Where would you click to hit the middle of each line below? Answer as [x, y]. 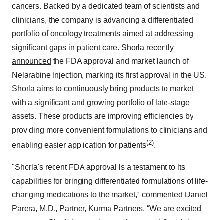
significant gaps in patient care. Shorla [79, 48]
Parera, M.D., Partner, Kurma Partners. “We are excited [107, 208]
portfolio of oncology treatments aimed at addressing [102, 34]
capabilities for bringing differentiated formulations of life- [110, 181]
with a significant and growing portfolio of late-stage [101, 103]
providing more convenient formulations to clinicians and [110, 130]
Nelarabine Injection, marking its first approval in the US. [109, 75]
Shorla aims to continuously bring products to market [103, 89]
